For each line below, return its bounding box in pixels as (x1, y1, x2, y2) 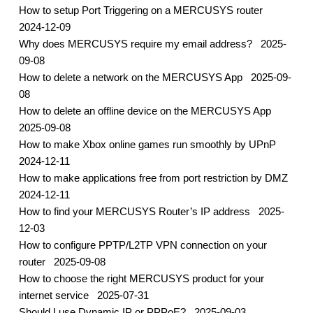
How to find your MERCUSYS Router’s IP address (18, 205, 253, 218)
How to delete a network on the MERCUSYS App (18, 71, 245, 84)
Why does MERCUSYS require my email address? (18, 38, 255, 50)
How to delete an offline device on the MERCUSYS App (18, 105, 274, 117)
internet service (18, 289, 92, 302)
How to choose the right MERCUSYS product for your (18, 272, 264, 285)
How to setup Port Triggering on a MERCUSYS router (18, 4, 265, 17)
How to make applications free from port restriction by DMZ (18, 172, 291, 184)
